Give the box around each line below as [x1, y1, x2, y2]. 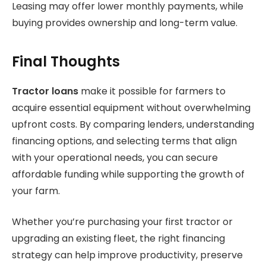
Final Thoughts [12, 51, 120, 71]
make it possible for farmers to [78, 84, 226, 98]
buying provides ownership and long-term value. [12, 16, 237, 30]
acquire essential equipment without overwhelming [12, 100, 251, 115]
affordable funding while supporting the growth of [12, 167, 245, 181]
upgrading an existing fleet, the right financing [12, 232, 225, 246]
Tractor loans [12, 84, 78, 98]
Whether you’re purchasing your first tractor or [12, 215, 233, 229]
